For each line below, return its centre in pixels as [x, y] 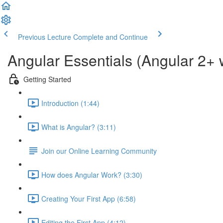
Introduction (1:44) [70, 103]
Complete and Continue [111, 37]
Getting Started [47, 79]
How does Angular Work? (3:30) [92, 174]
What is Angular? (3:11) [79, 127]
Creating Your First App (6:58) [89, 198]
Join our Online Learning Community [99, 151]
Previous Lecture [45, 37]
